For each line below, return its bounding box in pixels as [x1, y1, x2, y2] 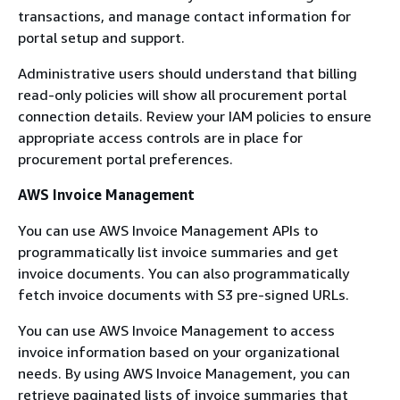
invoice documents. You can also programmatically [18, 263, 349, 282]
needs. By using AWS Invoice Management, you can [18, 363, 350, 382]
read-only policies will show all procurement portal [18, 85, 346, 104]
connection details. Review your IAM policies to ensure [18, 106, 371, 125]
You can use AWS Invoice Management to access [18, 321, 335, 339]
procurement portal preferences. [18, 149, 233, 168]
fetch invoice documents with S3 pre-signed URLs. [18, 285, 349, 304]
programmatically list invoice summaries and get [18, 242, 338, 261]
